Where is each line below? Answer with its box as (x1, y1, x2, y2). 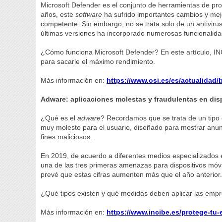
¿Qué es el (41, 114, 78, 122)
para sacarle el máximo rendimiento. (41, 57, 156, 65)
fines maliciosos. (41, 133, 93, 141)
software (75, 10, 103, 18)
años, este (41, 10, 76, 18)
